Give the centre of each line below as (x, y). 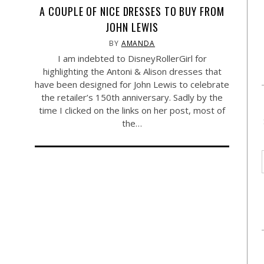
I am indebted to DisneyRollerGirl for (132, 58)
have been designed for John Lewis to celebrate (132, 84)
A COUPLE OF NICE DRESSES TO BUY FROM (132, 11)
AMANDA (138, 43)
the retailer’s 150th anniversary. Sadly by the (132, 97)
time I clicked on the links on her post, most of (132, 110)
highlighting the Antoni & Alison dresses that (132, 71)
